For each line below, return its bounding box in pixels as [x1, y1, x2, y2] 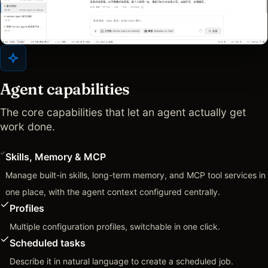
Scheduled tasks [10, 237, 86, 249]
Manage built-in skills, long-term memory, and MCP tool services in [5, 170, 266, 181]
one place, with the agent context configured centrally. [5, 187, 220, 197]
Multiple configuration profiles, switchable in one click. [10, 221, 220, 232]
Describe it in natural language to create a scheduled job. [10, 256, 233, 267]
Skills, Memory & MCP [5, 151, 106, 163]
